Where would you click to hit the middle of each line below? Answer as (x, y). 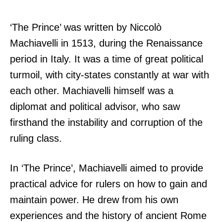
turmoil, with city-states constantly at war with (110, 75)
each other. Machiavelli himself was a (92, 91)
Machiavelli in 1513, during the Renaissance (106, 43)
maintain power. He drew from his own (94, 200)
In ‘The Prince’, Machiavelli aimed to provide (107, 168)
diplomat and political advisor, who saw (95, 107)
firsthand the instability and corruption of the (106, 123)
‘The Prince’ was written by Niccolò (86, 28)
